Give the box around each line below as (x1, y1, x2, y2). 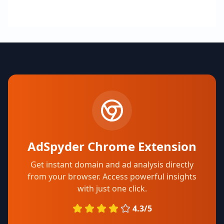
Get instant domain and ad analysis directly (30, 159, 193, 170)
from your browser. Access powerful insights (27, 171, 196, 182)
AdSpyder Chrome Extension (27, 138, 196, 154)
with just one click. (77, 183, 147, 194)
